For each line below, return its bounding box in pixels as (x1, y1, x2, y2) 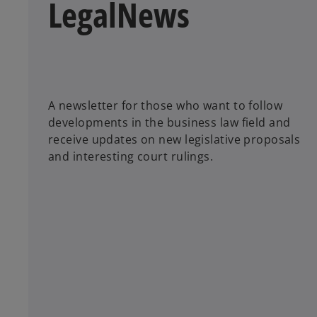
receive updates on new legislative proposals (48, 132, 301, 148)
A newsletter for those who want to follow (48, 98, 283, 114)
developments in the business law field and (48, 115, 291, 131)
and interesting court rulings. (48, 149, 214, 165)
